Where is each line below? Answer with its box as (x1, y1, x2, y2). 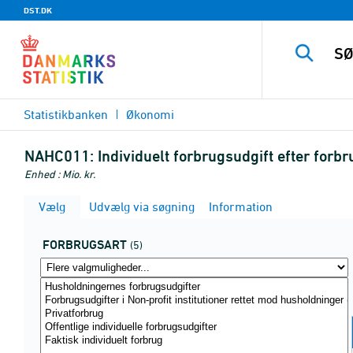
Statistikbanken (24, 107, 108, 121)
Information (206, 199, 273, 214)
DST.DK (24, 5, 52, 16)
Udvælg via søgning (86, 199, 195, 214)
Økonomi (126, 107, 174, 121)
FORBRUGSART (43, 237, 127, 252)
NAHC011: (24, 147, 94, 165)
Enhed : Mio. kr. (24, 167, 95, 180)
